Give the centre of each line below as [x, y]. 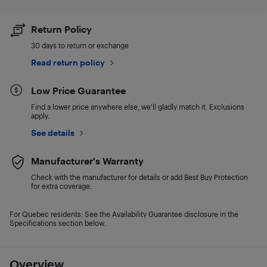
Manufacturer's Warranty [87, 161]
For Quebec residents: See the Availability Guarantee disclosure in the [124, 214]
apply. [40, 116]
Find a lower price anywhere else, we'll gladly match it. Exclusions [138, 107]
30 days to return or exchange [80, 45]
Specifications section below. [58, 223]
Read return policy [68, 62]
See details [53, 133]
